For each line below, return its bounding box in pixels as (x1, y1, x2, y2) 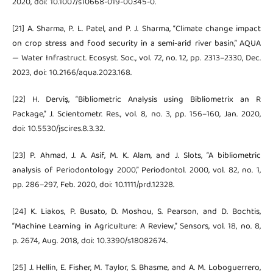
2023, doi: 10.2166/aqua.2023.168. (12, 66, 132, 81)
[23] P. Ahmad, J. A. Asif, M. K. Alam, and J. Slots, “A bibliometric (12, 149, 261, 164)
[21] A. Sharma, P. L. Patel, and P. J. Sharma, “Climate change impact (12, 22, 261, 37)
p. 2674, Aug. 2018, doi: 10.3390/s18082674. (12, 234, 168, 249)
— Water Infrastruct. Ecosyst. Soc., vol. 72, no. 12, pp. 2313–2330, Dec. (12, 51, 261, 66)
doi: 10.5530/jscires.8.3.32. (12, 122, 105, 137)
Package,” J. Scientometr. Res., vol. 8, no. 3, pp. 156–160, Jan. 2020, (12, 107, 261, 122)
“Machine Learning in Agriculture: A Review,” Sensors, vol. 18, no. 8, (12, 219, 261, 235)
